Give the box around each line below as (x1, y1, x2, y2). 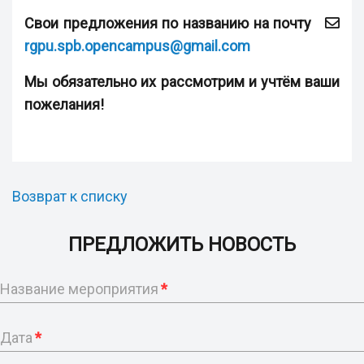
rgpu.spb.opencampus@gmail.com (24, 37, 250, 55)
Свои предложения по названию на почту (24, 15, 321, 32)
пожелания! (24, 96, 104, 114)
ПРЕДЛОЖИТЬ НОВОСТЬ (68, 233, 296, 257)
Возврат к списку (12, 188, 128, 206)
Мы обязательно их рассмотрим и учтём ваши (24, 73, 340, 91)
